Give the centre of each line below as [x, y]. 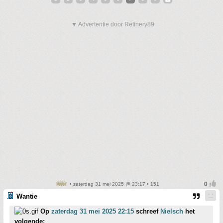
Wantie [27, 196]
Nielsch [172, 211]
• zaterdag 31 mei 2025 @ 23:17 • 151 [113, 184]
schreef [147, 211]
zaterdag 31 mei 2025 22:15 [93, 211]
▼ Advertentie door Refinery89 [113, 24]
